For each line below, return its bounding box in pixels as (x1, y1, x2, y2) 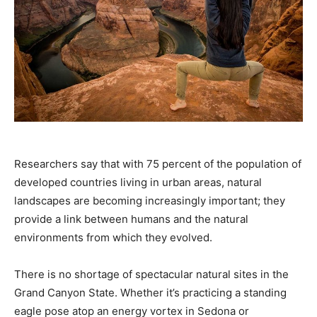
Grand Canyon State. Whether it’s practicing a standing (14, 285, 287, 299)
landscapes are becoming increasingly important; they (14, 193, 285, 207)
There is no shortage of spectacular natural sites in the (14, 267, 289, 281)
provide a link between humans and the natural (14, 212, 248, 226)
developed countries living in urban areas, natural (14, 175, 262, 189)
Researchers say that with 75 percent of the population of (14, 156, 301, 171)
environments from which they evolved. (14, 230, 212, 244)
